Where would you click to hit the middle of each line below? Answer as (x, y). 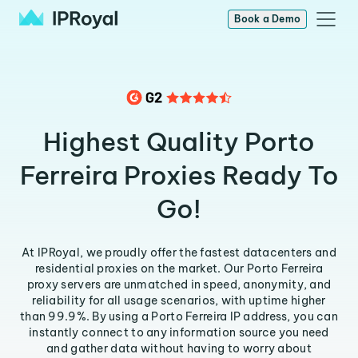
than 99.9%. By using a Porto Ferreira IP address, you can (179, 316)
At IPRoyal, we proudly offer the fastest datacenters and (179, 253)
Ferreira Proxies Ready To (179, 175)
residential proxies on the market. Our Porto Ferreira (179, 268)
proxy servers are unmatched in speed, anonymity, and (179, 284)
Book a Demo (267, 19)
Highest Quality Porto (179, 141)
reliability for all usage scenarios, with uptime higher (179, 300)
